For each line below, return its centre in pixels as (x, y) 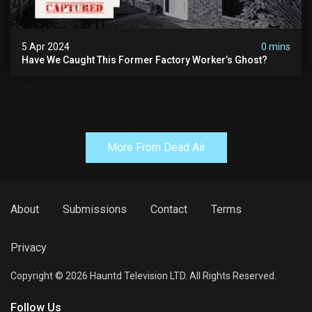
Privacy (29, 248)
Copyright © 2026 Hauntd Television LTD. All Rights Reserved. (143, 276)
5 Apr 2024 (46, 47)
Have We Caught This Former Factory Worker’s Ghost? (145, 60)
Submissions (95, 210)
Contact (169, 210)
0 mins (276, 47)
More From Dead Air (156, 148)
